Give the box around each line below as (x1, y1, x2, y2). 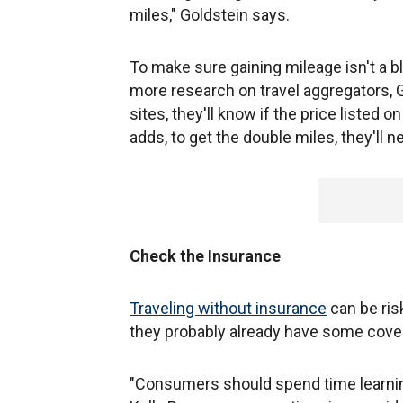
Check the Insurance (130, 246, 281, 265)
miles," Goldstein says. (130, 4, 290, 24)
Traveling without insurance (130, 298, 327, 318)
